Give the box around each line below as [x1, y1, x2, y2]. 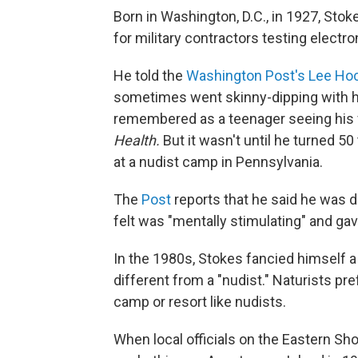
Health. [113, 132, 160, 149]
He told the [113, 67, 183, 85]
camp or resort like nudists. [113, 293, 286, 311]
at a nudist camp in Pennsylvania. [113, 153, 323, 171]
